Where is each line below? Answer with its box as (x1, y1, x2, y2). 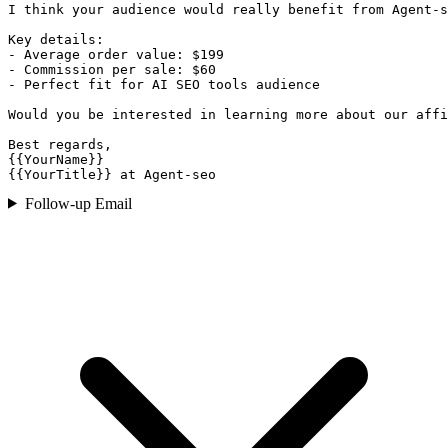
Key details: (8, 31, 104, 47)
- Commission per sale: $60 (8, 61, 216, 77)
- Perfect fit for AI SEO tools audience (8, 76, 320, 92)
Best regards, (8, 136, 112, 152)
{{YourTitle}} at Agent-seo (8, 166, 216, 182)
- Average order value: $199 (8, 46, 224, 62)
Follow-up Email (24, 194, 132, 212)
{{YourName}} (8, 151, 104, 167)
